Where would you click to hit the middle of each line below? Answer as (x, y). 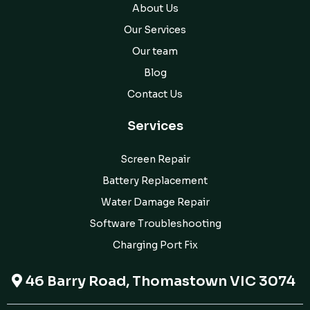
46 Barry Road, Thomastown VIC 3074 (160, 281)
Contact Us (155, 94)
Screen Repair (155, 159)
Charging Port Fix (155, 245)
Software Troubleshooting (155, 223)
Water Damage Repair (155, 202)
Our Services (155, 29)
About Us (155, 8)
